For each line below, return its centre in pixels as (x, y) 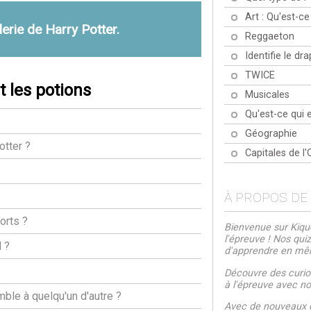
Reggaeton (269, 36)
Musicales (267, 94)
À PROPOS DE (266, 197)
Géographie (271, 133)
